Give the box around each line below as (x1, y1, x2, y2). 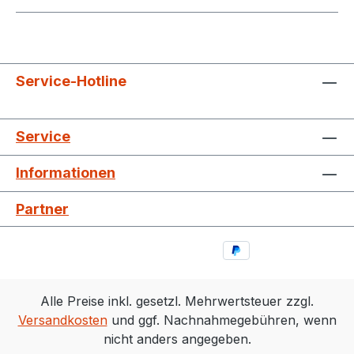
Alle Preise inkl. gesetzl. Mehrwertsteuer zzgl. (40, 293, 314, 309)
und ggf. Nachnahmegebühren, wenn (107, 312, 337, 328)
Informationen (16, 164, 115, 182)
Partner (16, 201, 69, 218)
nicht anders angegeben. (103, 331, 251, 347)
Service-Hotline (16, 73, 126, 90)
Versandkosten (17, 312, 107, 328)
